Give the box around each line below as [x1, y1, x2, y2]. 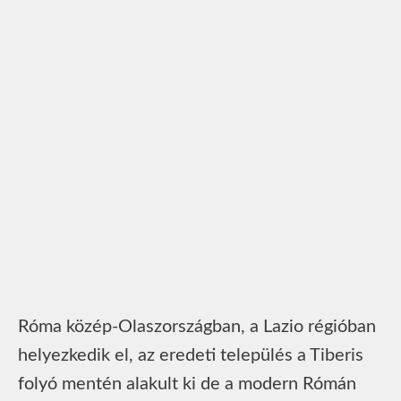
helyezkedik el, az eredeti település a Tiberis [18, 346, 363, 364]
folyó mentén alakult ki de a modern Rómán [18, 374, 356, 393]
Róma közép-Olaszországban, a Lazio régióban [18, 317, 376, 336]
